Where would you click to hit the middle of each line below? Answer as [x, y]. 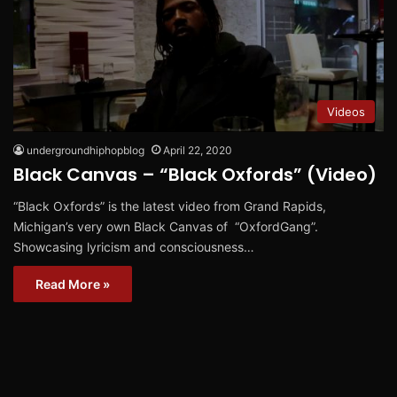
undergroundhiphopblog [86, 150]
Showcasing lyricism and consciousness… [134, 246]
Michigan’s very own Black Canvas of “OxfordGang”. [166, 226]
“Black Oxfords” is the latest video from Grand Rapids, [170, 206]
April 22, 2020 [198, 150]
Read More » [73, 284]
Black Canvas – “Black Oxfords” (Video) [195, 174]
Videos [346, 111]
